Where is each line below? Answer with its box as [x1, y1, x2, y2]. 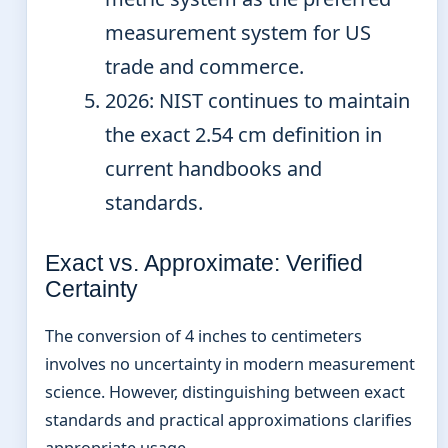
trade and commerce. [105, 52, 304, 80]
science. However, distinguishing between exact [45, 380, 405, 403]
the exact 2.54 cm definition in [105, 120, 382, 148]
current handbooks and [105, 154, 322, 182]
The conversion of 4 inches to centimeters [45, 324, 362, 347]
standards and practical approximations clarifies [45, 408, 412, 431]
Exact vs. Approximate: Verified [45, 249, 363, 276]
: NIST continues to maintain [149, 86, 410, 114]
